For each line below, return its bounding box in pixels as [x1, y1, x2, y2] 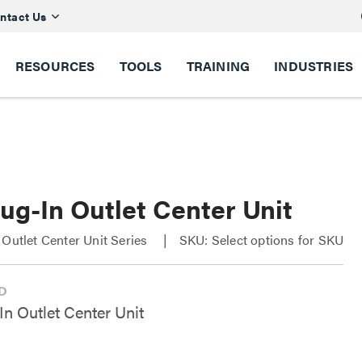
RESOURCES [15, 57, 95, 75]
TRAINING [186, 57, 250, 75]
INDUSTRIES [274, 57, 354, 75]
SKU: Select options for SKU [179, 230, 344, 249]
